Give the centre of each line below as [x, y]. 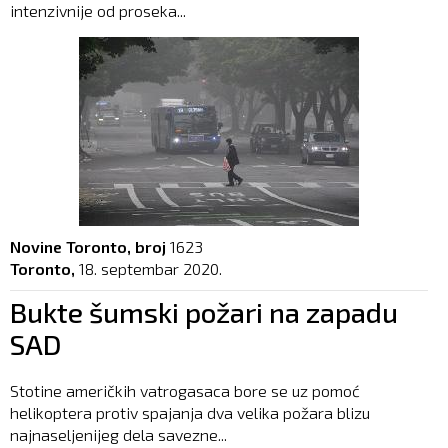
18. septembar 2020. [150, 268]
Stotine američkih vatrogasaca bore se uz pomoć [185, 390]
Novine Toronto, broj [88, 246]
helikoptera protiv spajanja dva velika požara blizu [190, 412]
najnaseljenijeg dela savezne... [118, 434]
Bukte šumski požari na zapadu [204, 311]
